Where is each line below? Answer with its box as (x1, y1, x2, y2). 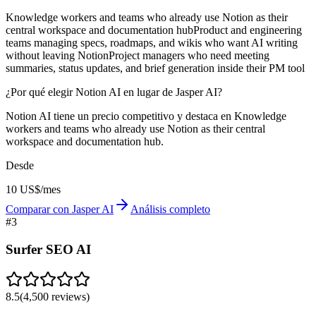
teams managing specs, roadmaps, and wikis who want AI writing (6, 37, 298, 49)
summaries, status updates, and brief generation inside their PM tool (6, 62, 305, 75)
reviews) (49, 290, 90, 303)
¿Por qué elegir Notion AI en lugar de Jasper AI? (6, 86, 222, 99)
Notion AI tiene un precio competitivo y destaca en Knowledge (6, 110, 286, 123)
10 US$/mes (6, 183, 61, 196)
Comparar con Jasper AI (6, 203, 114, 216)
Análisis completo (130, 203, 210, 216)
